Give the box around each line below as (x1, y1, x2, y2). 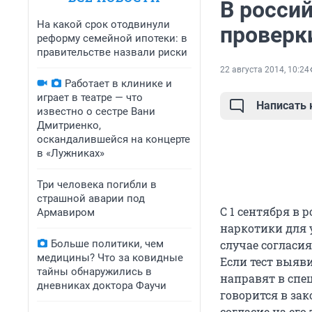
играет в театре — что (37, 91, 143, 104)
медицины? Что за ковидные (37, 251, 183, 264)
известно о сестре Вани (37, 105, 155, 118)
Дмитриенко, (37, 119, 101, 132)
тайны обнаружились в (37, 265, 152, 278)
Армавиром (37, 206, 95, 219)
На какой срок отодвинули (37, 18, 170, 31)
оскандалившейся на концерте (37, 133, 190, 146)
